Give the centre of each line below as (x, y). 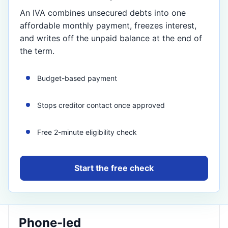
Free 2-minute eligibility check (87, 132)
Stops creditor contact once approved (101, 105)
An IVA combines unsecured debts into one (103, 13)
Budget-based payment (77, 78)
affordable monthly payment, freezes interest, (108, 25)
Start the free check (114, 168)
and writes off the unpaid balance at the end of (111, 38)
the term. (37, 51)
